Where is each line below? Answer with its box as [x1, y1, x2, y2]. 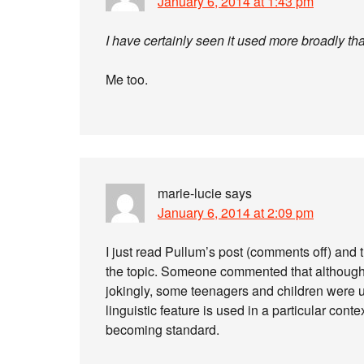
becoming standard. [106, 320, 219, 339]
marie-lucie [158, 184, 222, 202]
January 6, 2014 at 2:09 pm [158, 203, 314, 222]
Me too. [106, 70, 148, 89]
